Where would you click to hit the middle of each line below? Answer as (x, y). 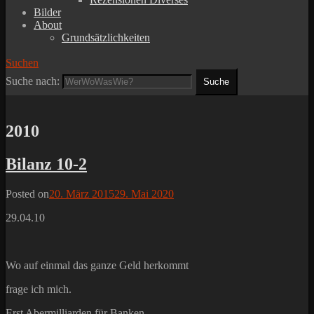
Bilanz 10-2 (46, 164)
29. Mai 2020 (144, 194)
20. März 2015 (82, 194)
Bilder (47, 13)
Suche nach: (33, 81)
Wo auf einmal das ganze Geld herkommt (97, 266)
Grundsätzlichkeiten (106, 38)
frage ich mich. (39, 289)
